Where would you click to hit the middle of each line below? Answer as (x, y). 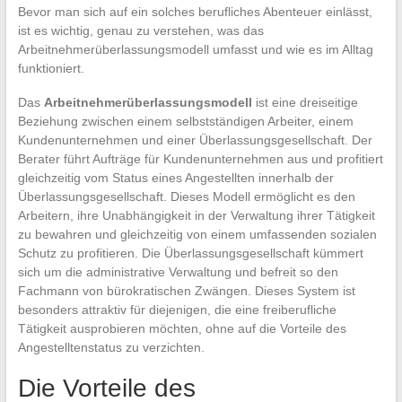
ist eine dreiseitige (305, 102)
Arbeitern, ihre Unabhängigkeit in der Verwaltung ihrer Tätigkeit (196, 215)
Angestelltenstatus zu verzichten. (111, 347)
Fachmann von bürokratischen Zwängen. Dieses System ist (186, 290)
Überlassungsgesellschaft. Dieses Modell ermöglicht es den (186, 196)
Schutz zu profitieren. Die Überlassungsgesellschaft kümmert (190, 253)
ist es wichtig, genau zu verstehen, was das (140, 30)
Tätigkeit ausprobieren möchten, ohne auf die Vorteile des (182, 328)
